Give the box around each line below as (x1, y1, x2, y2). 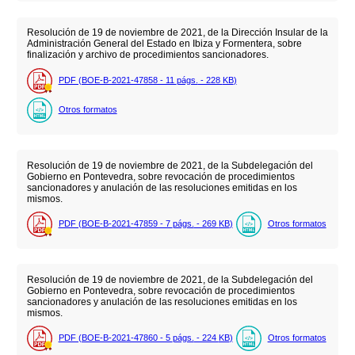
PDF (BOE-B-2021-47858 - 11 (58, 74, 177, 85)
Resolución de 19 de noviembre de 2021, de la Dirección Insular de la (26, 27, 328, 39)
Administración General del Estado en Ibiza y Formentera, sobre (26, 38, 302, 50)
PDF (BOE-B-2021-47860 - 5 (58, 333, 173, 343)
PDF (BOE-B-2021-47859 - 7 (58, 219, 173, 229)
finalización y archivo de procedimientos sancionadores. (26, 49, 269, 61)
